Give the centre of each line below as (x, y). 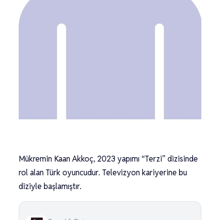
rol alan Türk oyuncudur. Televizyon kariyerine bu (103, 173)
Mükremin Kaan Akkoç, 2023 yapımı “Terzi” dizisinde (108, 159)
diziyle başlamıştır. (50, 186)
